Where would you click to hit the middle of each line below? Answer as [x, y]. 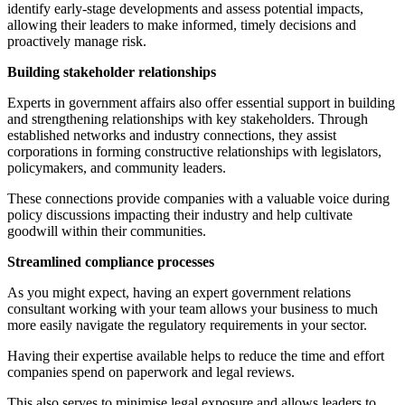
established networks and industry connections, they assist [172, 136]
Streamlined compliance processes [111, 262]
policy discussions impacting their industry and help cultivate [180, 215]
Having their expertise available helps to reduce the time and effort [196, 356]
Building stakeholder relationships [112, 72]
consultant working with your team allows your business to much [193, 309]
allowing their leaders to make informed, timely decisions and [182, 25]
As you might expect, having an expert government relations [179, 293]
